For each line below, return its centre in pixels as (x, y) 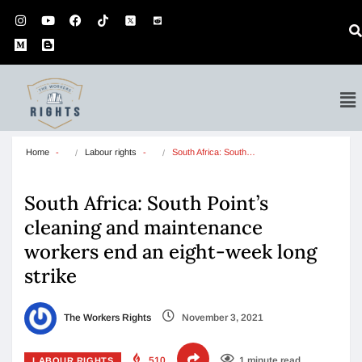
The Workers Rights (106, 318)
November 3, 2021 (221, 318)
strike (51, 276)
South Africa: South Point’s (146, 203)
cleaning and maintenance (143, 227)
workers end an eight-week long (170, 252)
